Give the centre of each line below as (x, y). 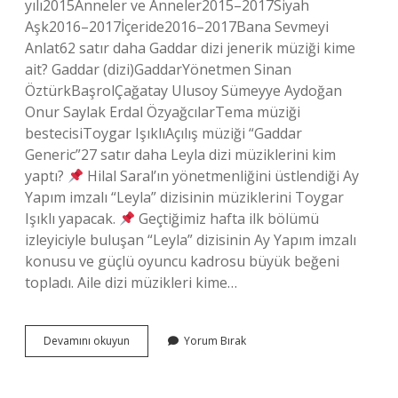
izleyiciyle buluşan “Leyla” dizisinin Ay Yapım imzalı (191, 240)
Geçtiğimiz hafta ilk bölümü (227, 219)
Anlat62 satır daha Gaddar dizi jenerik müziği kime (190, 48)
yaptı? (46, 176)
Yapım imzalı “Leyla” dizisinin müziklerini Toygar (184, 197)
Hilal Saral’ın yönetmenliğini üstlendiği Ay (222, 176)
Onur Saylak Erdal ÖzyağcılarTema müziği (163, 112)
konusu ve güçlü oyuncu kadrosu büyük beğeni (182, 261)
